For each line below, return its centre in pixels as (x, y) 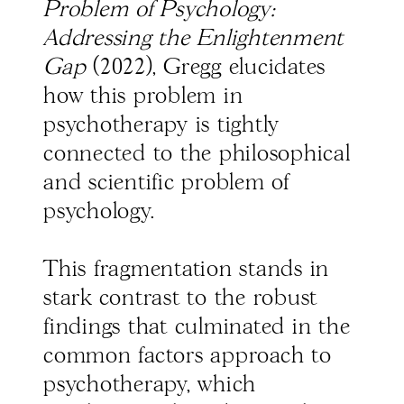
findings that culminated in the (197, 328)
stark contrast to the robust (180, 299)
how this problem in (143, 97)
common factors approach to (188, 357)
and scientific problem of (166, 184)
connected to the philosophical (197, 155)
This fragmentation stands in (186, 270)
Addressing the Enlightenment (193, 39)
